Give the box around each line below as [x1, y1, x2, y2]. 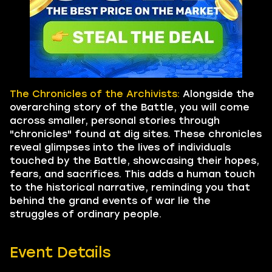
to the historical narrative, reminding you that [10, 182, 250, 193]
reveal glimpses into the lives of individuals [10, 141, 231, 153]
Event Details [10, 243, 111, 261]
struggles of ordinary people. [10, 208, 161, 220]
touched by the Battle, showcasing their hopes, [10, 155, 259, 166]
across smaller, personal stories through [10, 115, 220, 126]
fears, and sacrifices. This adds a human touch [10, 168, 255, 180]
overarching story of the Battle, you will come [10, 101, 250, 113]
